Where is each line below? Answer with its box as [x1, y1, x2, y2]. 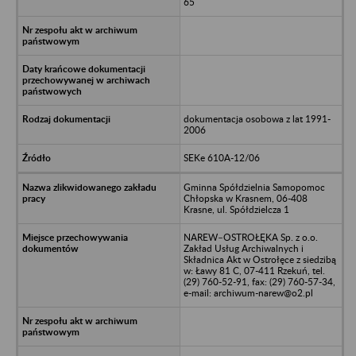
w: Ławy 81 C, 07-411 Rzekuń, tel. [183, 264, 325, 277]
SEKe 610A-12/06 [183, 151, 260, 164]
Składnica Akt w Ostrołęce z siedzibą [183, 253, 336, 265]
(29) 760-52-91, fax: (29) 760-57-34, [183, 275, 335, 288]
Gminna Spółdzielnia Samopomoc [183, 180, 325, 193]
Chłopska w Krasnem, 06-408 [183, 192, 308, 204]
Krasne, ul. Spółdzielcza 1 [183, 203, 289, 215]
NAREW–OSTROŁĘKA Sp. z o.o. [183, 230, 318, 243]
